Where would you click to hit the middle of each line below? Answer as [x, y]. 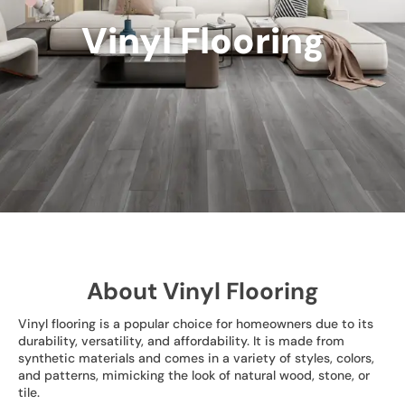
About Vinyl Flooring [202, 291]
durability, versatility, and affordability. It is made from [181, 340]
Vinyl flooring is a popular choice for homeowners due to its [196, 323]
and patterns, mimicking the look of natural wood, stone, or [194, 375]
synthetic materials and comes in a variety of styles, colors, [196, 358]
